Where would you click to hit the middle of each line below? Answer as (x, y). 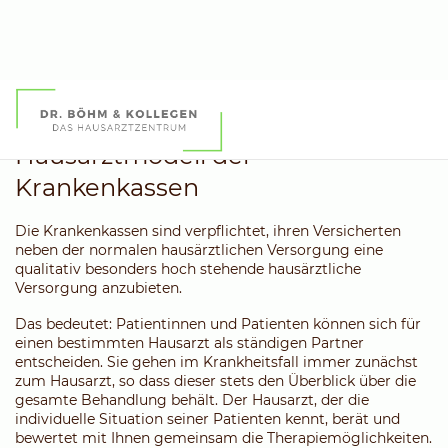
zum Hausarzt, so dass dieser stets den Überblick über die (215, 381)
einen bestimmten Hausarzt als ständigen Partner (189, 343)
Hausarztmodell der (134, 155)
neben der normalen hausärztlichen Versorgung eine (199, 249)
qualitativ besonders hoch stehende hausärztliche (188, 268)
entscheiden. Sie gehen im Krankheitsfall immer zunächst (216, 362)
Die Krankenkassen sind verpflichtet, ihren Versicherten (208, 230)
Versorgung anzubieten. (98, 287)
